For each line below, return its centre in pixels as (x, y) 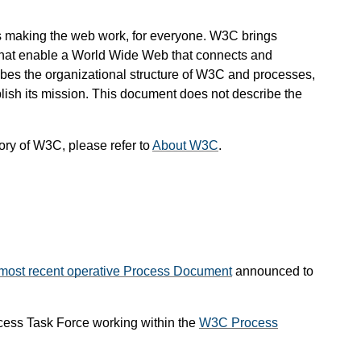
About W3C (185, 145)
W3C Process (239, 323)
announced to (273, 272)
